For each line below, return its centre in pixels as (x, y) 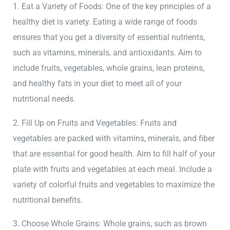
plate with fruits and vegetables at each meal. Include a (113, 169)
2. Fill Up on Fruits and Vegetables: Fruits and (95, 123)
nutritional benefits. (48, 200)
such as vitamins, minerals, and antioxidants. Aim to (108, 53)
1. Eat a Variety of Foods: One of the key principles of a (112, 7)
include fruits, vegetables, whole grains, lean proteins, (109, 68)
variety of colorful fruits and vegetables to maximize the (114, 184)
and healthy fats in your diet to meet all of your (98, 84)
